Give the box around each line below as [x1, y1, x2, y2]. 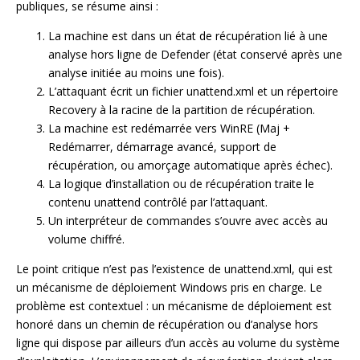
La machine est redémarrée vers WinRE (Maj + [48, 121, 290, 137]
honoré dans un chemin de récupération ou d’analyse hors [16, 317, 318, 333]
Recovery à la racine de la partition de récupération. [48, 102, 315, 118]
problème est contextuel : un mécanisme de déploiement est [16, 298, 332, 314]
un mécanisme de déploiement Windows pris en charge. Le [16, 280, 322, 296]
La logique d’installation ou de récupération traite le [48, 176, 314, 192]
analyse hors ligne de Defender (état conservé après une [48, 47, 342, 63]
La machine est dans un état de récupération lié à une [48, 28, 328, 44]
